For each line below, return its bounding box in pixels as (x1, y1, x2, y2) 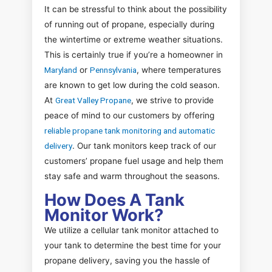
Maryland (44, 64, 77, 75)
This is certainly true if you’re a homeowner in (44, 49, 223, 59)
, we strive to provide (131, 95, 214, 105)
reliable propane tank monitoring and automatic (44, 125, 215, 135)
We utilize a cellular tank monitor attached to (44, 225, 219, 235)
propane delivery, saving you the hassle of (44, 255, 210, 265)
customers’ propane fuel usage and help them (44, 155, 223, 166)
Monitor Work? (44, 204, 163, 225)
